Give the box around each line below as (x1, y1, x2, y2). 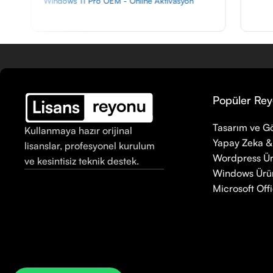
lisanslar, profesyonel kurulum (24, 140, 155, 152)
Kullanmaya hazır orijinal (24, 124, 132, 137)
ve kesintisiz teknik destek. (24, 155, 139, 168)
